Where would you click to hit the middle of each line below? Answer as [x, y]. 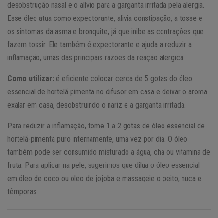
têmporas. [23, 192]
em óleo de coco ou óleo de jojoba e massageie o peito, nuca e [104, 179]
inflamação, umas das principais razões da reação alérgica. [96, 58]
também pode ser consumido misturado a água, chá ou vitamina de [109, 152]
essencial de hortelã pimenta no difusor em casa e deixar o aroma [107, 92]
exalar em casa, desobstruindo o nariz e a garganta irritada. [97, 105]
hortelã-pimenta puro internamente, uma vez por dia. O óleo [97, 139]
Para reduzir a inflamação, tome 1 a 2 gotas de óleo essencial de [106, 126]
